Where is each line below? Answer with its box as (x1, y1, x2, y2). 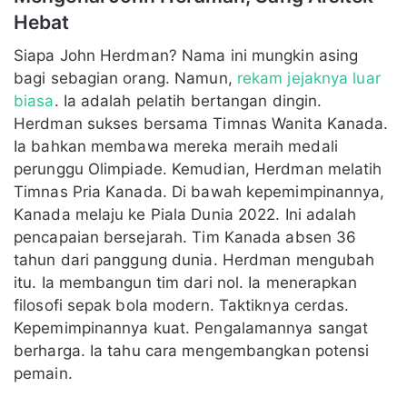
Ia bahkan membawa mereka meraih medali (14, 137, 338, 156)
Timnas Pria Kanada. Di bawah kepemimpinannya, (14, 183, 385, 202)
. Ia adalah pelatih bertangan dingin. (54, 92, 323, 111)
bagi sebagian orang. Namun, (14, 69, 237, 88)
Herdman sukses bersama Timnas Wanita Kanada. (14, 114, 389, 134)
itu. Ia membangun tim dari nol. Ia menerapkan (14, 273, 358, 293)
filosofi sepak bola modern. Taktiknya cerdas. (14, 296, 350, 315)
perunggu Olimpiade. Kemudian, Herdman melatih (14, 160, 382, 179)
